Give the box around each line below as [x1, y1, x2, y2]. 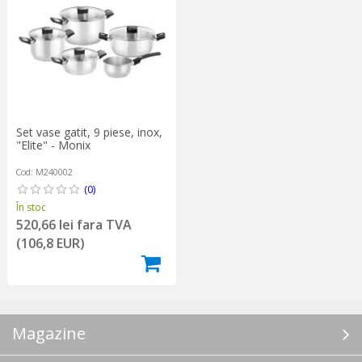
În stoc [15, 200, 46, 214]
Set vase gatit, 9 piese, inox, [15, 124, 162, 140]
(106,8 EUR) [15, 234, 85, 252]
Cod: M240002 [15, 165, 73, 178]
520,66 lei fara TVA [15, 215, 132, 234]
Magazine [12, 322, 86, 345]
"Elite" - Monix [15, 137, 90, 153]
